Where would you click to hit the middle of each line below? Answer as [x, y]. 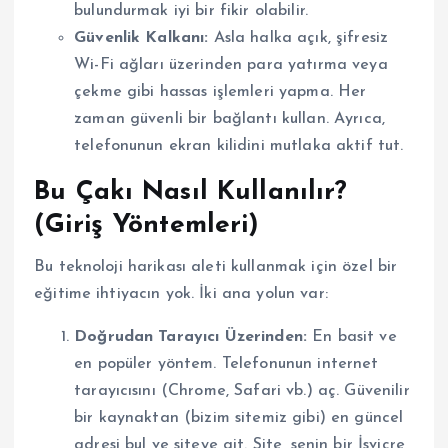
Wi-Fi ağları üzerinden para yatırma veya [231, 64]
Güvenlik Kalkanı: [141, 37]
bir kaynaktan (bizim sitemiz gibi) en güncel [239, 417]
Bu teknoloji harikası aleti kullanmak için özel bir [216, 266]
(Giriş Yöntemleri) [147, 225]
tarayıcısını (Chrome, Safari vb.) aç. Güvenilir [242, 390]
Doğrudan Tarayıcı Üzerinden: [191, 336]
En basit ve [352, 336]
